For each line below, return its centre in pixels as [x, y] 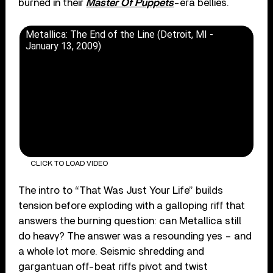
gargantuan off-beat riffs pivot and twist [113, 266]
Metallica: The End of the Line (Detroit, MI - [120, 35]
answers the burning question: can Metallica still [130, 221]
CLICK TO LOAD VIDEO [69, 163]
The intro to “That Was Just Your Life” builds [121, 190]
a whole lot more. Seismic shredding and [112, 251]
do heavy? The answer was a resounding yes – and [135, 236]
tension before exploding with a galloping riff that [132, 205]
